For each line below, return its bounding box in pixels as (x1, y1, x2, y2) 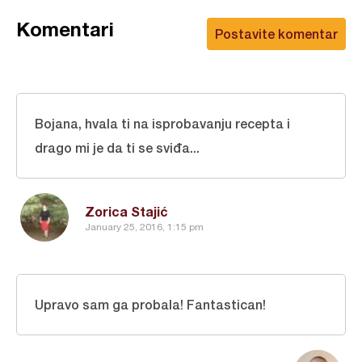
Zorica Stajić (85, 203, 168, 219)
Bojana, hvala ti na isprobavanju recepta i (35, 115, 290, 131)
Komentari (16, 17, 114, 40)
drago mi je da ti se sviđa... (35, 139, 200, 155)
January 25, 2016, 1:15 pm (85, 221, 204, 234)
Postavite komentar (215, 25, 338, 41)
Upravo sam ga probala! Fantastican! (35, 296, 266, 312)
